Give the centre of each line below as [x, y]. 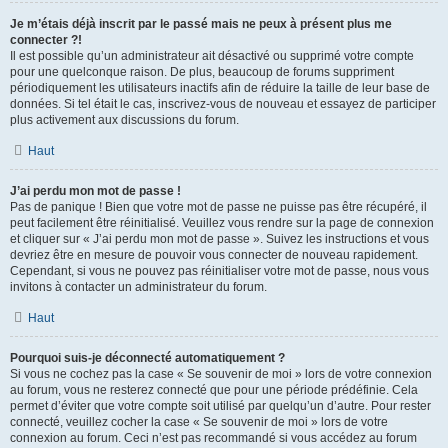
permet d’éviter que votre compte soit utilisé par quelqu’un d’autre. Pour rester [220, 406]
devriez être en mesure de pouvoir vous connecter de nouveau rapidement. [214, 255]
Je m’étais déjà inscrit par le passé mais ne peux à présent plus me [201, 24]
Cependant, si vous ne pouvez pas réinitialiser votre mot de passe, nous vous [219, 271]
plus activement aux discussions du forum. [124, 120]
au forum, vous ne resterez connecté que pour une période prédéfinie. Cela [214, 390]
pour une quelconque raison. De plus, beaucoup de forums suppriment [202, 72]
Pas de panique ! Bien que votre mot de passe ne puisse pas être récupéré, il [218, 207]
